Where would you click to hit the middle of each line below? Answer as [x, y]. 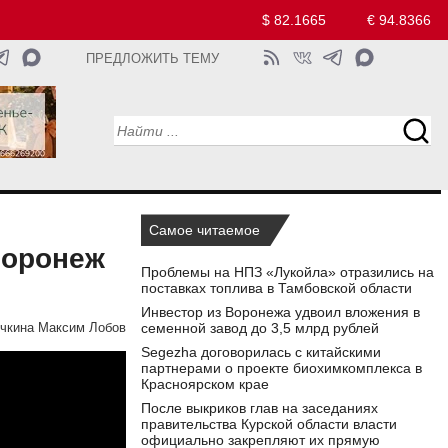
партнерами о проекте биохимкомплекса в [281, 368]
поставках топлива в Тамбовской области [276, 288]
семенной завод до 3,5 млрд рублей [260, 328]
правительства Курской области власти [269, 424]
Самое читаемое [204, 230]
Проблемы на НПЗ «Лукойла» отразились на [287, 272]
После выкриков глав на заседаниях [259, 408]
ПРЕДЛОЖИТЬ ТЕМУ [153, 59]
